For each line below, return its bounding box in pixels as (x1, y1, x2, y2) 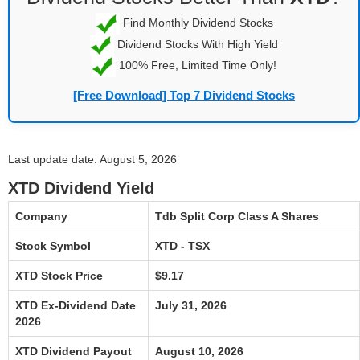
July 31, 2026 (155, 298, 227, 312)
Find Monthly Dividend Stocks (119, 15, 273, 29)
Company (15, 209, 67, 223)
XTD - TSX (155, 239, 210, 252)
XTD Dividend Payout (15, 344, 132, 358)
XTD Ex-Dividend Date (15, 298, 136, 312)
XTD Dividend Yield (8, 178, 154, 197)
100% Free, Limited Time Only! (116, 58, 276, 72)
